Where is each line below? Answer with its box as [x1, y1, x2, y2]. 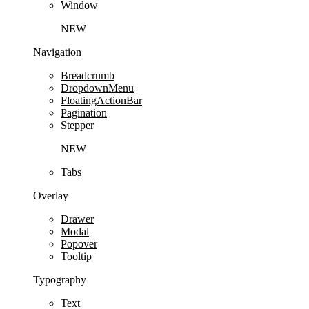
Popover [61, 237, 97, 250]
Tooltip [61, 250, 92, 262]
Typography [33, 273, 86, 286]
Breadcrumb [61, 69, 114, 81]
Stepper [61, 119, 94, 131]
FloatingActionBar [61, 94, 142, 106]
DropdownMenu [61, 81, 134, 94]
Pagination [61, 106, 107, 119]
